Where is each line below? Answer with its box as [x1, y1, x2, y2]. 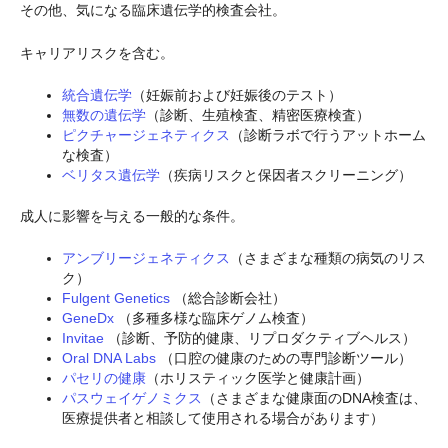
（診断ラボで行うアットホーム [230, 127, 426, 144]
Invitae [62, 330, 104, 347]
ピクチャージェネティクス [62, 127, 230, 144]
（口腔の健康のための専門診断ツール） [156, 350, 412, 367]
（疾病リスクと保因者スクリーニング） [160, 167, 412, 184]
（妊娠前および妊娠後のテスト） [132, 87, 342, 104]
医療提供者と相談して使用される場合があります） [62, 410, 384, 427]
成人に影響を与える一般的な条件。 [20, 208, 244, 225]
